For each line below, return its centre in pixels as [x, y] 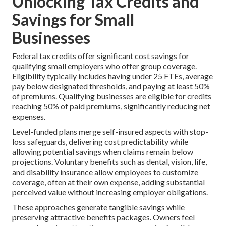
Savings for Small [73, 19]
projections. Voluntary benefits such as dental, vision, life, [109, 161]
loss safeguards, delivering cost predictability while [100, 141]
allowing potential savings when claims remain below [103, 151]
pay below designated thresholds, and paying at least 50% [111, 86]
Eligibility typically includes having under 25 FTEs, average [112, 76]
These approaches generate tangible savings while [98, 207]
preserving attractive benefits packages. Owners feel [103, 217]
